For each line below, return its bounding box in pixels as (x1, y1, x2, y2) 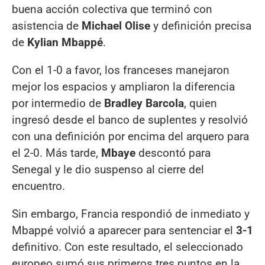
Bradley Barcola (104, 96, 184, 111)
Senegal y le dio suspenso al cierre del (12, 163, 204, 177)
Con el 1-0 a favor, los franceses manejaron (12, 63, 230, 77)
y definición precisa (150, 18, 251, 33)
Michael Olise (82, 18, 150, 33)
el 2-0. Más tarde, (12, 146, 101, 160)
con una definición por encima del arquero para (12, 130, 249, 144)
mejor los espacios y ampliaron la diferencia (12, 80, 235, 94)
